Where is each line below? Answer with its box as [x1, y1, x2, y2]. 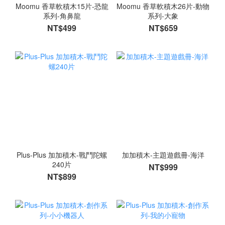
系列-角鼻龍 [43, 11, 81, 21]
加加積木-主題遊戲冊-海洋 [122, 149, 204, 160]
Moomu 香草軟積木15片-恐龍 [15, 1, 108, 12]
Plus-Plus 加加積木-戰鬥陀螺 [17, 149, 107, 160]
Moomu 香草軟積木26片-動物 [117, 1, 210, 12]
